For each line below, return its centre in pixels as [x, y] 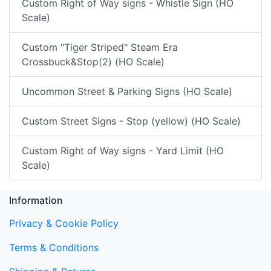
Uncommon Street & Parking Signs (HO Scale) [127, 92]
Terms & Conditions [54, 248]
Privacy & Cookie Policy [64, 224]
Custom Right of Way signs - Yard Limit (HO [123, 151]
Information [36, 201]
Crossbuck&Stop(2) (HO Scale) [93, 62]
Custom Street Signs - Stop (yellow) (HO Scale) [131, 121]
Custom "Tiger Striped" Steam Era [100, 47]
